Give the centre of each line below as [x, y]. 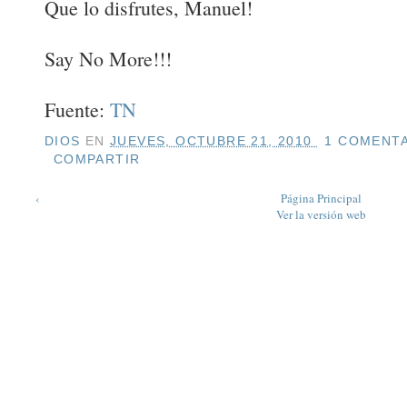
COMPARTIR [97, 159]
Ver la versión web [322, 215]
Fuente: [77, 110]
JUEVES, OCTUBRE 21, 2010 [213, 140]
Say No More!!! [108, 59]
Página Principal [322, 199]
